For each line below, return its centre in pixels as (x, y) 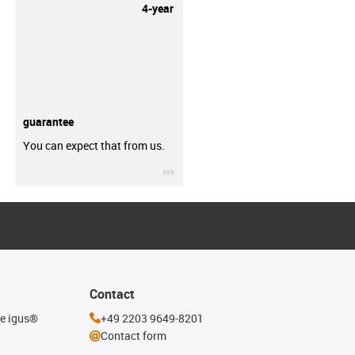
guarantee (48, 121)
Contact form (133, 336)
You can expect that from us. (94, 145)
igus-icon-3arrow (217, 170)
